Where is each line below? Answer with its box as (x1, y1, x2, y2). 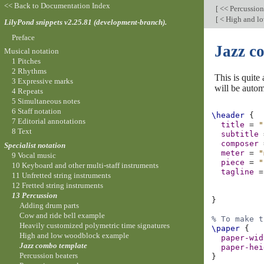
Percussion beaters (19, 250, 78, 260)
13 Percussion (11, 190, 57, 200)
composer (221, 139, 259, 148)
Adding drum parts (19, 200, 80, 210)
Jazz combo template (19, 240, 88, 250)
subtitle (221, 130, 259, 139)
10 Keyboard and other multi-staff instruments (11, 160, 159, 170)
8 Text (11, 127, 32, 136)
